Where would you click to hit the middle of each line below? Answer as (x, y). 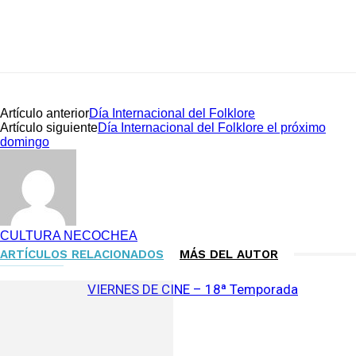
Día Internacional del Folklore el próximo (212, 127)
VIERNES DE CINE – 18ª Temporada (193, 289)
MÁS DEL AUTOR (229, 254)
